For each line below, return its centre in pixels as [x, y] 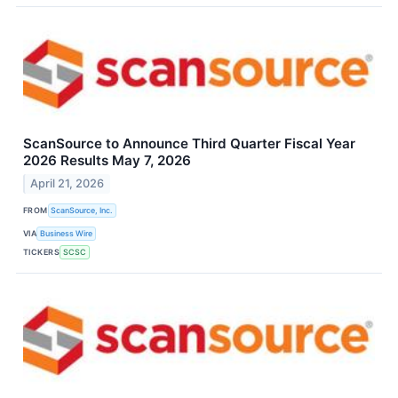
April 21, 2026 [68, 184]
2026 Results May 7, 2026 [107, 161]
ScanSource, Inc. [82, 210]
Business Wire [67, 233]
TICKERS [42, 251]
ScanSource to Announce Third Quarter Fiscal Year [189, 144]
